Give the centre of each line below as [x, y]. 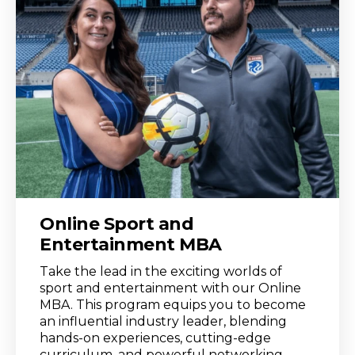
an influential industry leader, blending [163, 321]
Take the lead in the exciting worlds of [161, 271]
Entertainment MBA [131, 244]
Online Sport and [116, 223]
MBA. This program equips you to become [173, 304]
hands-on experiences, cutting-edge [155, 338]
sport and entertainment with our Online [170, 288]
